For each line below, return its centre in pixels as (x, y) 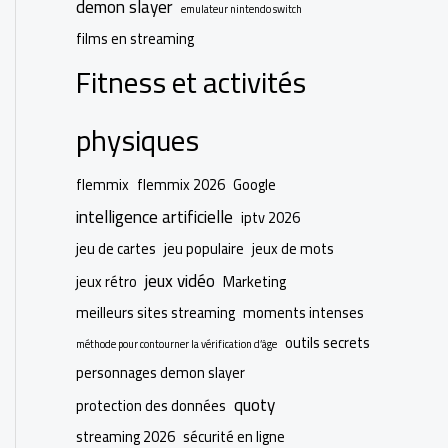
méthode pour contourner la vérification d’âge (176, 343)
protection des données (151, 405)
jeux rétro (106, 281)
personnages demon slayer (160, 372)
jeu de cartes (116, 248)
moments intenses (303, 312)
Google (254, 184)
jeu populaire (204, 248)
